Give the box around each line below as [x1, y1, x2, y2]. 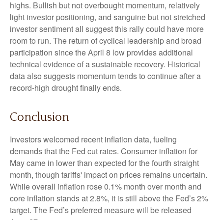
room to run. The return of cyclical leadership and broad [10, 34, 201, 46]
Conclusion [10, 110, 69, 124]
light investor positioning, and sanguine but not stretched [10, 11, 205, 23]
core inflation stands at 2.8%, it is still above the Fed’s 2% [10, 192, 208, 204]
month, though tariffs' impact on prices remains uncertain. [10, 168, 207, 180]
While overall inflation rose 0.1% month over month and [10, 180, 201, 192]
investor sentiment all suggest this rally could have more [10, 23, 204, 34]
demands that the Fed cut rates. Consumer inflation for [10, 145, 197, 157]
